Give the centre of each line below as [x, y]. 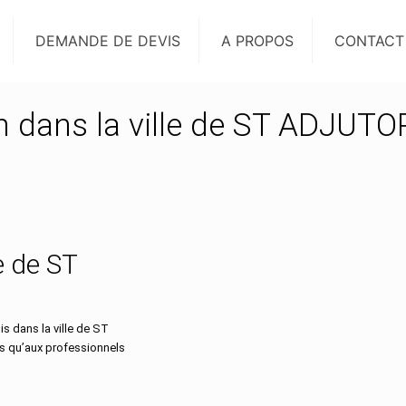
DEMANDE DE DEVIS [108, 41]
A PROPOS [257, 41]
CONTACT [369, 41]
